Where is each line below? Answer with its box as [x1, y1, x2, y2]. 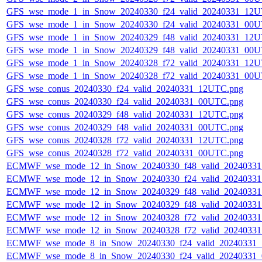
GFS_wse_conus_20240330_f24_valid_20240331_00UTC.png [6, 96, 243, 107]
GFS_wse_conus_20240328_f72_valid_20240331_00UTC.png [6, 148, 243, 158]
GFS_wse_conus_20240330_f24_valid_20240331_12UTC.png [6, 84, 243, 94]
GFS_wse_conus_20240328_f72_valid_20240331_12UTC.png [6, 135, 243, 146]
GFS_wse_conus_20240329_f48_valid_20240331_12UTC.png [6, 109, 243, 120]
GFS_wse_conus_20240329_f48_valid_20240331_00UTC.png [6, 122, 243, 133]
